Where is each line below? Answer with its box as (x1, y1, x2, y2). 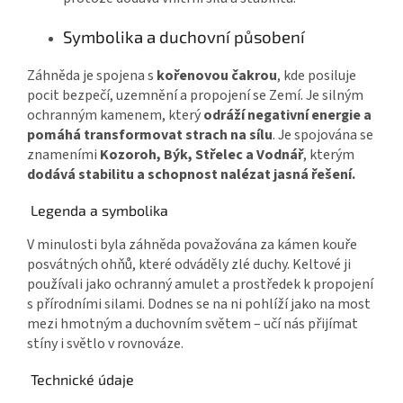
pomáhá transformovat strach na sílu (27, 125, 273, 146)
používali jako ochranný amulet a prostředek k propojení (27, 274, 373, 295)
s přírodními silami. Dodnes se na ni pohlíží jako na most (27, 294, 371, 315)
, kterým (303, 145, 354, 166)
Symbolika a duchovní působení (63, 26, 305, 48)
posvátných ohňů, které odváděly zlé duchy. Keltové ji (27, 255, 351, 275)
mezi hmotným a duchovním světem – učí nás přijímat (27, 314, 358, 335)
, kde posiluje (277, 66, 356, 86)
